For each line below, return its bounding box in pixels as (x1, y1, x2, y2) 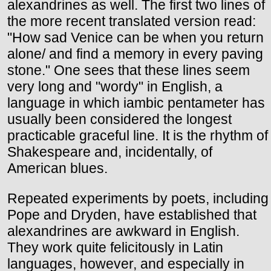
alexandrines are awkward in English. (7, 223, 240, 239)
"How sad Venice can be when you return (7, 29, 264, 45)
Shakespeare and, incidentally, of (7, 143, 212, 160)
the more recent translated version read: (7, 13, 256, 29)
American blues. (7, 160, 108, 176)
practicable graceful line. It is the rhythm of (7, 127, 268, 143)
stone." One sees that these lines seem (7, 62, 250, 78)
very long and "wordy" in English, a (7, 78, 223, 94)
